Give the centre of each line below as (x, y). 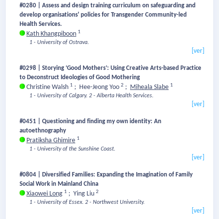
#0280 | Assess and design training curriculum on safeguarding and (108, 6)
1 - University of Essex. (56, 203)
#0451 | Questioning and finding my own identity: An (90, 122)
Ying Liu (85, 194)
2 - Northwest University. (115, 203)
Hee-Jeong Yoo (100, 88)
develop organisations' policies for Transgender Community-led (103, 15)
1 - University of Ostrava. (59, 43)
